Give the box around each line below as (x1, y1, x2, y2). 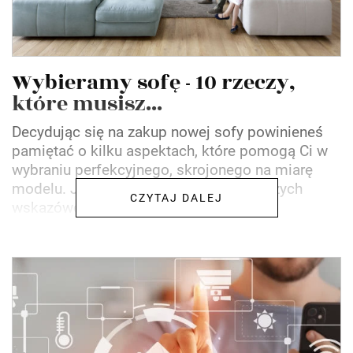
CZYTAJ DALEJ (130, 191, 223, 204)
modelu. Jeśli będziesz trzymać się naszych (12, 179, 303, 198)
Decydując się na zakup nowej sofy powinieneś (12, 122, 323, 141)
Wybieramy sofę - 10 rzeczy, (12, 66, 295, 98)
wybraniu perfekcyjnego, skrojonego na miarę (12, 160, 313, 179)
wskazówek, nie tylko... (12, 198, 164, 217)
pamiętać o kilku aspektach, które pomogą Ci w (12, 141, 328, 160)
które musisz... (12, 87, 162, 120)
